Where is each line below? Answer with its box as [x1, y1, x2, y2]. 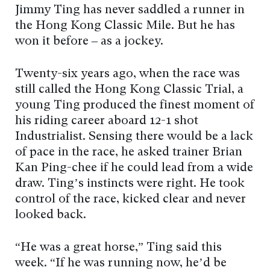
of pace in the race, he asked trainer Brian [15, 146, 242, 159]
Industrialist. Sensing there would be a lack [15, 131, 253, 143]
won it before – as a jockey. [15, 36, 163, 48]
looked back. [15, 209, 86, 222]
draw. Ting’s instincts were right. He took [15, 178, 245, 190]
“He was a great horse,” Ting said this [15, 242, 222, 254]
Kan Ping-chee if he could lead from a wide [15, 162, 253, 175]
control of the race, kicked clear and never [15, 193, 246, 206]
